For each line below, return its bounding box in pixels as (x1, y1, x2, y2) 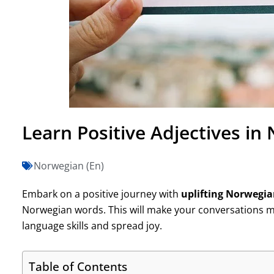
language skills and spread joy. (21, 218, 162, 232)
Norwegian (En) (33, 158, 104, 172)
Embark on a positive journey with (21, 187, 181, 201)
